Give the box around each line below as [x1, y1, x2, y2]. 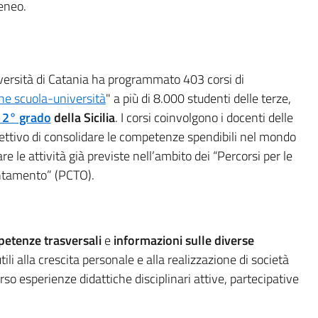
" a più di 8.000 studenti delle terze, [105, 89, 291, 109]
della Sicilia [50, 108, 115, 128]
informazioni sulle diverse [113, 231, 254, 251]
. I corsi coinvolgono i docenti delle [114, 108, 293, 128]
